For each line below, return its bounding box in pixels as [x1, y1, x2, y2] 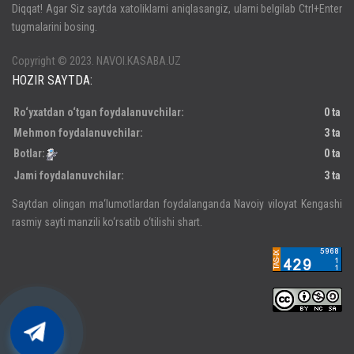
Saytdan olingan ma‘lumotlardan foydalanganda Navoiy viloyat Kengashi [12, 198, 342, 211]
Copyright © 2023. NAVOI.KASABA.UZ [12, 55, 181, 69]
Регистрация [180, 26, 245, 40]
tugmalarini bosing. [12, 21, 97, 34]
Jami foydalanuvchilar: [13, 169, 124, 183]
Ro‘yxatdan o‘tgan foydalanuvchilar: [13, 106, 184, 119]
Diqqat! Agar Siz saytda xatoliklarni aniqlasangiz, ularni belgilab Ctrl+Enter [12, 2, 342, 16]
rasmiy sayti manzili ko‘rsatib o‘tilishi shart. [12, 216, 202, 229]
